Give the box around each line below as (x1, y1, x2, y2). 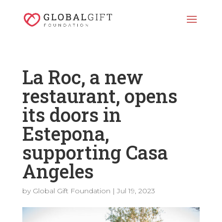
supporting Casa (22, 140, 168, 165)
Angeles (22, 159, 94, 183)
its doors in (22, 102, 121, 127)
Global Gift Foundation (32, 186, 111, 195)
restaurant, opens (22, 83, 177, 108)
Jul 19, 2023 (116, 186, 155, 195)
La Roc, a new (22, 64, 143, 89)
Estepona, (22, 121, 109, 146)
